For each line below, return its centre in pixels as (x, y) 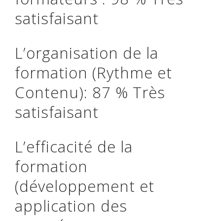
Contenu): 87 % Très (90, 92)
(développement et (85, 186)
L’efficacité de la (74, 147)
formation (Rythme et (93, 73)
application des (71, 206)
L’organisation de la (87, 53)
